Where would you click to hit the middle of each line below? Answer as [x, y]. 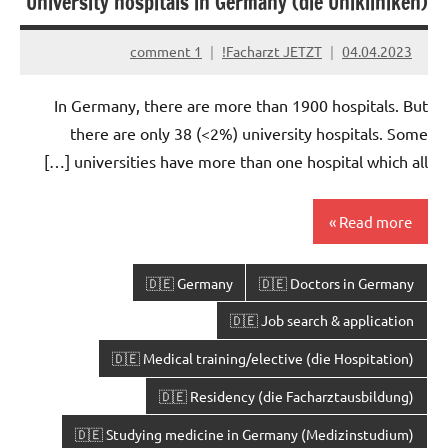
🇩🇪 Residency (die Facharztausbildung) [287, 396]
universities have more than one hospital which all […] [251, 161]
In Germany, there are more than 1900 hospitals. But [241, 105]
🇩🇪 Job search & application [322, 320]
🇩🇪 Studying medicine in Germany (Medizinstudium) [245, 433]
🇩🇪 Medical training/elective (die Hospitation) [263, 358]
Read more [375, 221]
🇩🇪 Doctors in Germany [337, 282]
